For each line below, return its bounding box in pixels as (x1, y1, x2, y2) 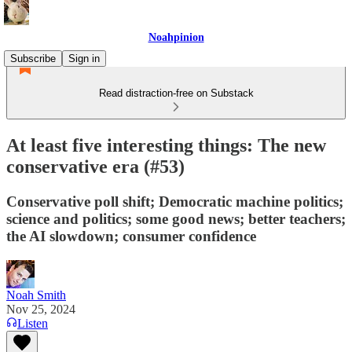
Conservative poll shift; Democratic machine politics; (6, 192, 343, 210)
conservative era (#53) (6, 156, 185, 177)
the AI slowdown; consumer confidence (6, 227, 256, 244)
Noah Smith (6, 288, 66, 302)
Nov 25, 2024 (6, 302, 75, 316)
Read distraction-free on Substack (98, 87, 254, 99)
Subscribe (10, 53, 56, 64)
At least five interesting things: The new (6, 134, 326, 156)
